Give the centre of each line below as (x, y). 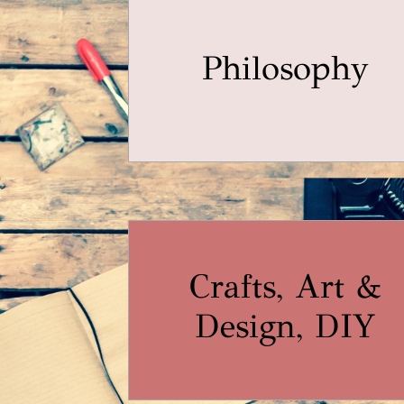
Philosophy (285, 68)
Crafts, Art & (285, 286)
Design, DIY (285, 326)
